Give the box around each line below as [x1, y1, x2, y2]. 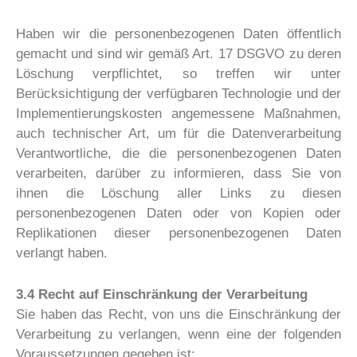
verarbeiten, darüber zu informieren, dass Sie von [16, 165, 341, 181]
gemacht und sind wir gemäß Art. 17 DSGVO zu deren [16, 45, 341, 61]
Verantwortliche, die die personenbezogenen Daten [16, 145, 341, 161]
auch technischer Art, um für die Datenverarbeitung [16, 125, 341, 141]
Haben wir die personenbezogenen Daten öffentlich [16, 25, 341, 41]
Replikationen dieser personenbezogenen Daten [16, 225, 341, 241]
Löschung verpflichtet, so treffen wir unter [16, 65, 341, 81]
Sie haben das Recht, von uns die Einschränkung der [16, 307, 341, 323]
